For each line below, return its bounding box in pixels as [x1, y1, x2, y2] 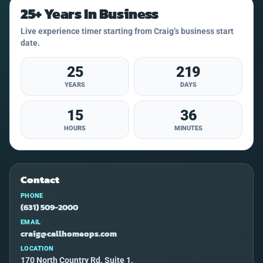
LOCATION [21, 245, 53, 253]
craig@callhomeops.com [21, 228, 117, 241]
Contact [21, 172, 59, 188]
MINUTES [174, 124, 203, 133]
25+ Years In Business [21, 4, 159, 25]
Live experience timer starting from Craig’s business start [21, 26, 234, 36]
